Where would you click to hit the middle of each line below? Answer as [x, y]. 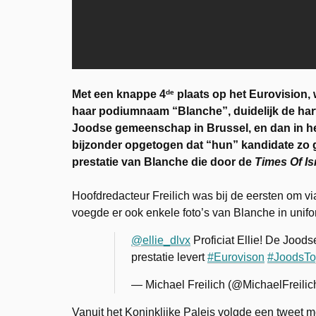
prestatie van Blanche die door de [163, 162]
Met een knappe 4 [119, 94]
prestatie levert [169, 257]
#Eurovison [236, 257]
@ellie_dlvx [161, 240]
